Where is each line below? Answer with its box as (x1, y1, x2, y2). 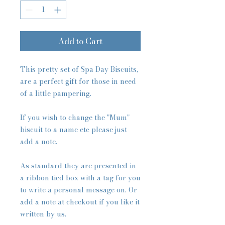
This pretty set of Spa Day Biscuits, (20, 64, 138, 75)
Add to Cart (58, 35, 102, 48)
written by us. (20, 208, 66, 220)
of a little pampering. (20, 88, 91, 99)
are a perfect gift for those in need (20, 76, 136, 87)
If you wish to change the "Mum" (20, 112, 130, 124)
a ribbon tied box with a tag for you (20, 172, 141, 184)
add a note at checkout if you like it (20, 196, 140, 208)
